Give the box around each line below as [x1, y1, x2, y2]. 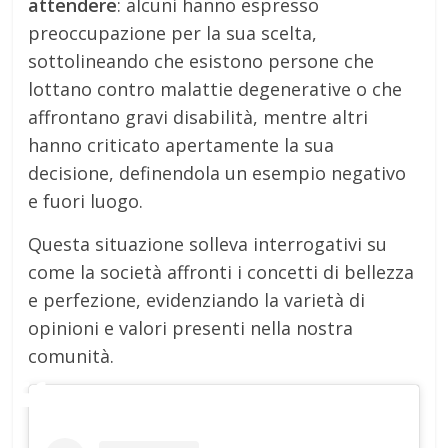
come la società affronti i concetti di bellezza [28, 260, 415, 285]
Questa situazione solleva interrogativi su [28, 232, 388, 257]
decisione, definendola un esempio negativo [28, 161, 407, 186]
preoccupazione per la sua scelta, [28, 21, 318, 46]
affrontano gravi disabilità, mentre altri [28, 105, 369, 130]
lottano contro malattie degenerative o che [28, 77, 403, 102]
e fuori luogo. [28, 189, 144, 214]
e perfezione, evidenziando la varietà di [28, 288, 366, 313]
